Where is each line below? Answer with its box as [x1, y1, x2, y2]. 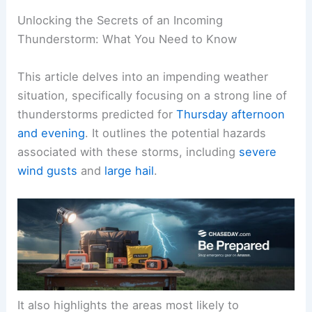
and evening [17, 125, 86, 140]
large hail [104, 163, 155, 178]
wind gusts [17, 163, 78, 178]
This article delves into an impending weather [17, 69, 269, 84]
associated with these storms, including [17, 144, 240, 159]
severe [239, 144, 277, 159]
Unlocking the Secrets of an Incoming [17, 13, 224, 28]
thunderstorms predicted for [17, 107, 177, 121]
